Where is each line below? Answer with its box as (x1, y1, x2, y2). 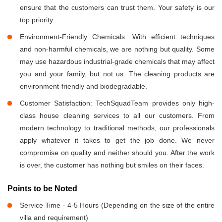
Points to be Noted (7, 184, 77, 193)
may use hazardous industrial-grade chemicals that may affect (20, 57, 215, 66)
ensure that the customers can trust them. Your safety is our (20, 3, 215, 12)
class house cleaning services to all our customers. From (20, 111, 215, 120)
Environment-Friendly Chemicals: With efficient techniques (20, 33, 215, 41)
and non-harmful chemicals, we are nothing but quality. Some (20, 45, 215, 54)
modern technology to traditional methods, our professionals (20, 124, 215, 132)
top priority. (20, 16, 55, 24)
